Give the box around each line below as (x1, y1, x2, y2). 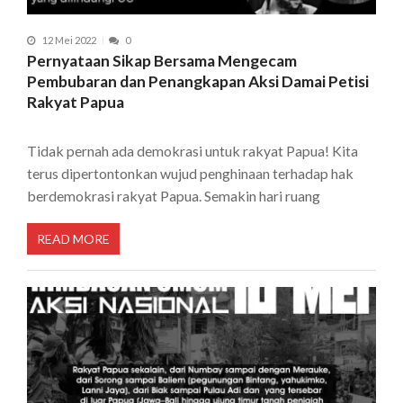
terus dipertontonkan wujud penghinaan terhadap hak (27, 165, 354, 183)
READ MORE (37, 230, 110, 246)
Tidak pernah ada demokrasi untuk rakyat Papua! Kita (27, 142, 358, 160)
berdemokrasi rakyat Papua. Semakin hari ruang (27, 187, 320, 205)
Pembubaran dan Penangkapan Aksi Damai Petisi (27, 72, 369, 92)
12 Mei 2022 (42, 34, 96, 47)
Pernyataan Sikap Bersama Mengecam (27, 51, 297, 71)
